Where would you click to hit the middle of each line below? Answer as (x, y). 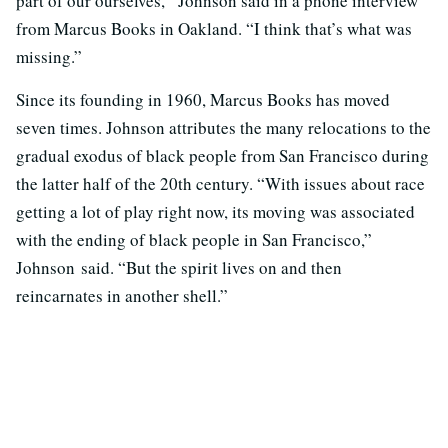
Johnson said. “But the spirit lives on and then (179, 267)
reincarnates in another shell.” (122, 295)
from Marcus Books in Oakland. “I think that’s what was (214, 28)
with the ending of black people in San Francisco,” (194, 239)
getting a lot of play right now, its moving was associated (215, 211)
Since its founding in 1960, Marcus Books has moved (203, 99)
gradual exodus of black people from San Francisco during (222, 155)
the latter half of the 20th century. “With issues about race (220, 183)
